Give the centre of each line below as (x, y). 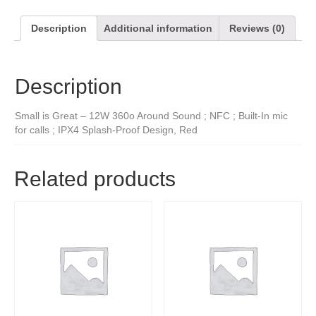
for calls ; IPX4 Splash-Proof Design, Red (106, 129)
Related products (95, 178)
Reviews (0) (257, 28)
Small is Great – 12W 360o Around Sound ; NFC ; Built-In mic (151, 115)
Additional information (158, 28)
